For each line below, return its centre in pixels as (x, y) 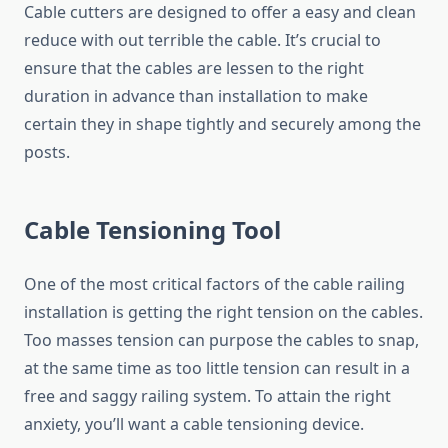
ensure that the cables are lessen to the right (194, 68)
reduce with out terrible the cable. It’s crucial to (202, 40)
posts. (47, 152)
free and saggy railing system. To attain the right (207, 396)
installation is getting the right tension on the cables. (223, 312)
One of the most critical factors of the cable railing (214, 284)
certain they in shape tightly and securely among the (222, 124)
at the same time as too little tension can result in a (217, 368)
